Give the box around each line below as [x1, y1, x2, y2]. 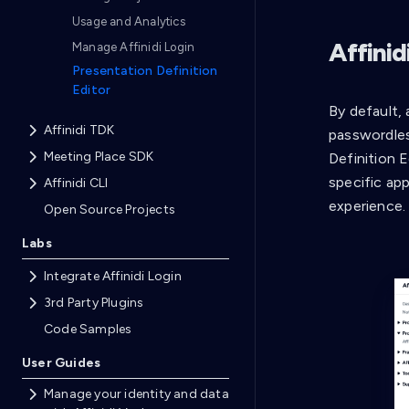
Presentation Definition [72, 62, 218, 79]
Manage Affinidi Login [72, 39, 195, 54]
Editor [72, 81, 111, 98]
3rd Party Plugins [44, 294, 144, 310]
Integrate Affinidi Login [44, 267, 182, 284]
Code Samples [44, 320, 132, 337]
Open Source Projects [44, 201, 175, 217]
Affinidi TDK [44, 121, 115, 138]
